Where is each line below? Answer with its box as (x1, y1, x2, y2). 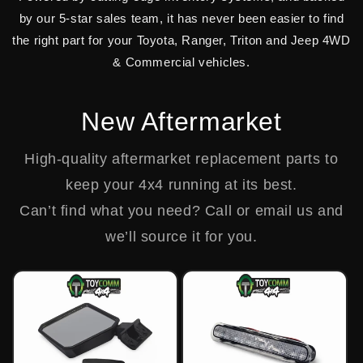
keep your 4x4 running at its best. (66, 177, 297, 193)
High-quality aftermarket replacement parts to (24, 151, 339, 167)
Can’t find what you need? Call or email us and (19, 203, 344, 219)
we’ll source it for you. (105, 228, 258, 245)
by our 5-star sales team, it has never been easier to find (19, 11, 344, 25)
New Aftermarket (81, 107, 282, 136)
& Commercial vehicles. (113, 55, 250, 69)
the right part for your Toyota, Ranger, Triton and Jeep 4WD (12, 33, 351, 47)
